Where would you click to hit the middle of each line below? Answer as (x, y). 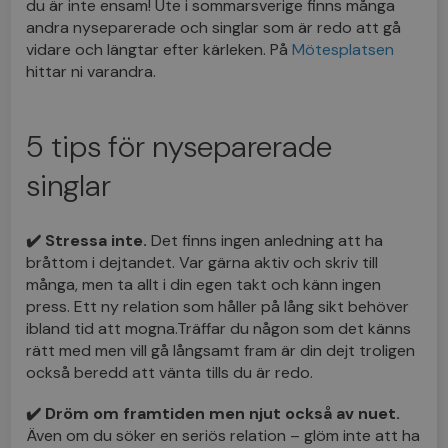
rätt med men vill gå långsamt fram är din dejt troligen (221, 350)
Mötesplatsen (343, 49)
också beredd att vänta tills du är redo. (170, 372)
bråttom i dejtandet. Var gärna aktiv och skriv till (202, 262)
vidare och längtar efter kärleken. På (159, 49)
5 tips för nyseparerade (179, 146)
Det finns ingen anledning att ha (265, 240)
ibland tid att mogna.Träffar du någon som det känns (219, 328)
